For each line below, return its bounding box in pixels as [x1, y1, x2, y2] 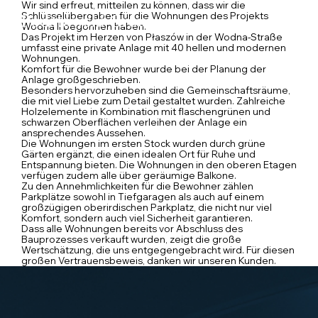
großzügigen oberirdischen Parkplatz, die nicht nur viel [21, 202, 272, 213]
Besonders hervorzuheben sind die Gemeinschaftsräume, [21, 84, 290, 96]
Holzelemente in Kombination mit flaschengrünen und [21, 106, 270, 117]
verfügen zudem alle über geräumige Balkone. [21, 170, 236, 181]
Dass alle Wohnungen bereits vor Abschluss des [21, 223, 243, 234]
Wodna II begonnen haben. [21, 21, 146, 32]
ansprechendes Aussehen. [21, 127, 146, 138]
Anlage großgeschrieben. [21, 74, 141, 85]
